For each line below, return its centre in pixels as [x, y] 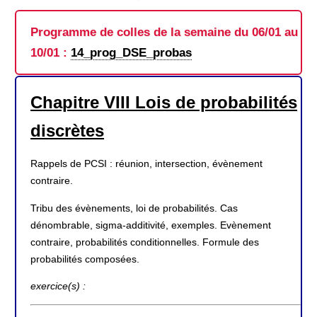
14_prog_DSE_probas [131, 52]
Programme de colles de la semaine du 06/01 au [164, 32]
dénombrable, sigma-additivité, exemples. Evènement [151, 225]
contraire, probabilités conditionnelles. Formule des [145, 242]
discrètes [67, 130]
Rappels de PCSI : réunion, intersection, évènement [146, 164]
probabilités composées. [85, 259]
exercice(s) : [58, 286]
